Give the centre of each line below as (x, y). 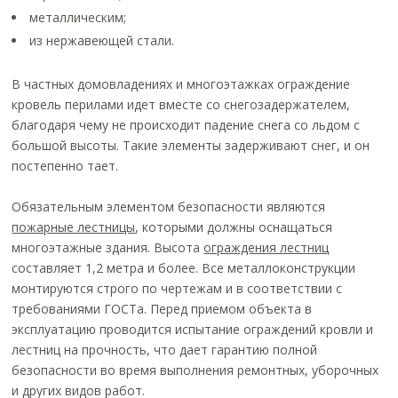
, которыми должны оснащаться (234, 227)
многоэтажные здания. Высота (108, 247)
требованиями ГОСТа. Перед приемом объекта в (162, 309)
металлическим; (78, 17)
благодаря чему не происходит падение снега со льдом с (186, 125)
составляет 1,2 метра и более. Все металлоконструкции (184, 268)
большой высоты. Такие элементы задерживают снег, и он (191, 145)
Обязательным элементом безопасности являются (169, 207)
